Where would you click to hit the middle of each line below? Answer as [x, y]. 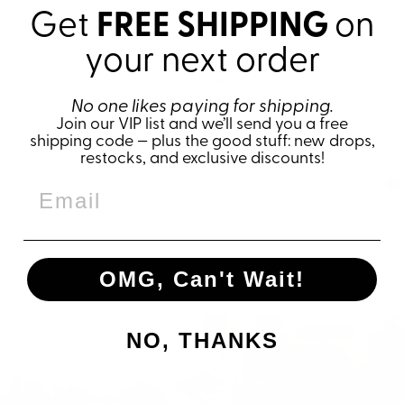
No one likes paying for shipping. [202, 107]
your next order [202, 62]
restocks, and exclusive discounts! [202, 159]
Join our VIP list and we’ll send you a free [202, 124]
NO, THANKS [202, 341]
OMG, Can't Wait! [202, 280]
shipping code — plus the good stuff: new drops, [202, 142]
